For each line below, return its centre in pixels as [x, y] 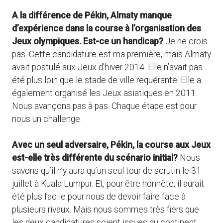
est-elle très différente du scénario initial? [95, 158]
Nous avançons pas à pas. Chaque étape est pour [104, 106]
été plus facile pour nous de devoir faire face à [99, 197]
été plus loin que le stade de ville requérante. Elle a [107, 80]
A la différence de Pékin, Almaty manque [92, 15]
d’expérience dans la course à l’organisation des [107, 28]
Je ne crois [185, 41]
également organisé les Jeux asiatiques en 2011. [105, 93]
